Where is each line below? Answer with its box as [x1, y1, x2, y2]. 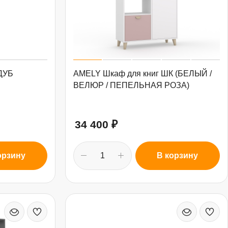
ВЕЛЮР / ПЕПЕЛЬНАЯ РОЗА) [73, 81, 189, 90]
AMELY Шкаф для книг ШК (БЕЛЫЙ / [73, 69, 212, 78]
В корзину [157, 151, 198, 160]
